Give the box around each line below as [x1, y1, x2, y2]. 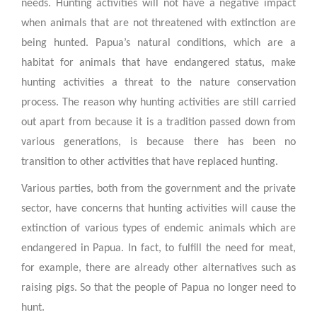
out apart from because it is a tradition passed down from [21, 116, 296, 128]
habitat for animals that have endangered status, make [21, 57, 296, 69]
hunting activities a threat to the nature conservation [21, 76, 296, 88]
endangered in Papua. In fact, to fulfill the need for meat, [21, 243, 296, 255]
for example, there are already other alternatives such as [21, 263, 296, 275]
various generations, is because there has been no [21, 136, 296, 148]
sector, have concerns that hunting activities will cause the [21, 203, 296, 215]
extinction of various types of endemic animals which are [21, 223, 296, 235]
